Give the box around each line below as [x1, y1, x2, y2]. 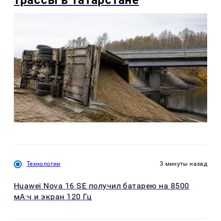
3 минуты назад [159, 160, 207, 167]
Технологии [27, 160, 61, 167]
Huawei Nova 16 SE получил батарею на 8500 [14, 181, 189, 191]
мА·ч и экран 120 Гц [14, 192, 92, 202]
